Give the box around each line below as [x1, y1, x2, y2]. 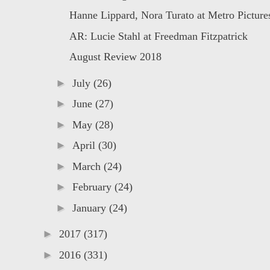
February [72, 181, 115, 193]
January [72, 201, 109, 214]
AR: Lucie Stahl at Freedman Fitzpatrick [69, 30, 248, 42]
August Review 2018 [69, 51, 162, 63]
